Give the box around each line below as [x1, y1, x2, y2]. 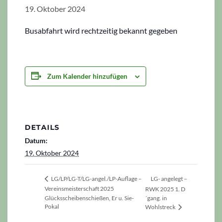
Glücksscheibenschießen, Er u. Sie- [45, 194, 134, 202]
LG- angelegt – [151, 174, 188, 182]
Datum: [25, 136, 48, 145]
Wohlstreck [145, 203, 177, 211]
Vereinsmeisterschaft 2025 [45, 185, 114, 193]
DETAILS [25, 122, 59, 132]
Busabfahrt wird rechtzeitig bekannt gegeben [25, 25, 177, 35]
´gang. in [145, 194, 167, 202]
